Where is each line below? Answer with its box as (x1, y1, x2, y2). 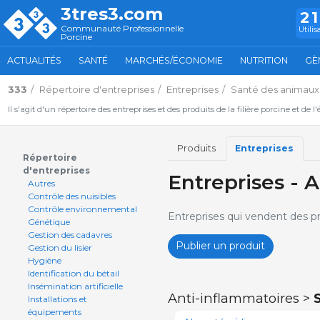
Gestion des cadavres (27, 229, 112, 240)
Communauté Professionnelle (61, 22, 184, 34)
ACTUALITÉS (7, 55, 61, 66)
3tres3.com (61, 4, 163, 24)
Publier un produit (176, 239, 265, 253)
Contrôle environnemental (27, 204, 137, 214)
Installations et (27, 294, 87, 304)
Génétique (27, 216, 70, 227)
